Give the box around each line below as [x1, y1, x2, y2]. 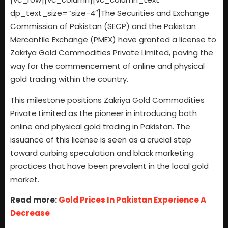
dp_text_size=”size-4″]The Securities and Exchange [10, 8, 209, 19]
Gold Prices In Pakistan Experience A [59, 194, 206, 206]
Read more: [10, 194, 59, 206]
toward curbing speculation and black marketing [10, 147, 194, 158]
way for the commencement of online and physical [10, 61, 205, 72]
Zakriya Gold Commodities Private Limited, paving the [10, 47, 213, 59]
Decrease [10, 208, 50, 219]
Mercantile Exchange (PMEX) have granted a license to [10, 34, 216, 45]
